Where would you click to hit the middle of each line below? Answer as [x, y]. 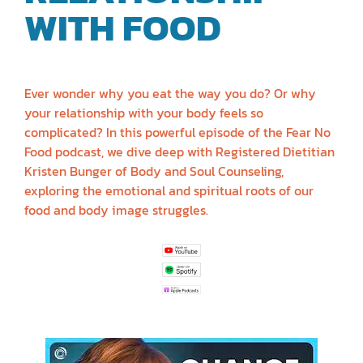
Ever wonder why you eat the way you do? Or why [170, 93]
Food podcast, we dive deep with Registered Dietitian [179, 151]
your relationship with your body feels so [144, 112]
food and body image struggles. [116, 209]
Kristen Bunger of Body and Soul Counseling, [154, 171]
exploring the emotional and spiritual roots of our [169, 190]
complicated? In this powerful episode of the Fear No [177, 132]
